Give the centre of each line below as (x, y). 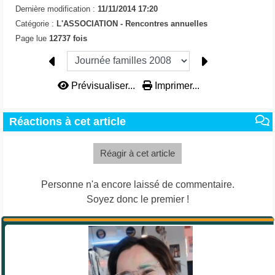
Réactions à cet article (67, 122)
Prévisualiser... (103, 86)
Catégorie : (36, 23)
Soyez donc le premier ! (137, 199)
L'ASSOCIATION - (91, 23)
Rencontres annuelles (166, 23)
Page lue (32, 38)
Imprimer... (176, 86)
